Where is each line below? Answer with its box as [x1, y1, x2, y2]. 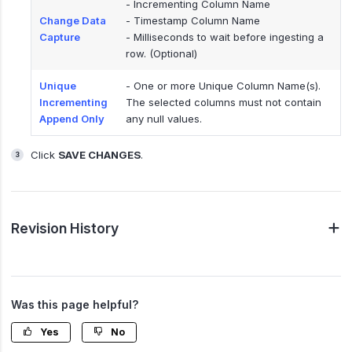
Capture [39, 30, 80, 43]
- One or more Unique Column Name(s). [126, 79, 321, 92]
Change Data [39, 13, 106, 27]
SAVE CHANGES [57, 148, 141, 161]
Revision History [11, 219, 119, 236]
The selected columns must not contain [126, 95, 321, 108]
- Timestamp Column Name [126, 13, 260, 27]
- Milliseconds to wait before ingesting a [126, 30, 324, 43]
